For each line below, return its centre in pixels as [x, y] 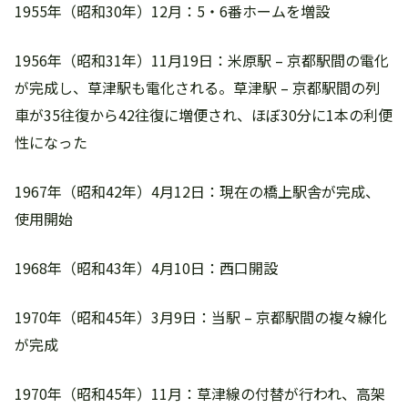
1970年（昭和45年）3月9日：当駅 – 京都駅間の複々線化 [201, 317]
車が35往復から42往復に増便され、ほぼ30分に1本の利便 [204, 115]
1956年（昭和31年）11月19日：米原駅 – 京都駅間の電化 [202, 60]
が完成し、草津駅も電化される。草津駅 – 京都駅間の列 [197, 87]
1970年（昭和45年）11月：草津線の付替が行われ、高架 [200, 393]
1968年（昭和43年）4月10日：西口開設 [146, 268]
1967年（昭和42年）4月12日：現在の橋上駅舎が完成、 [197, 191]
